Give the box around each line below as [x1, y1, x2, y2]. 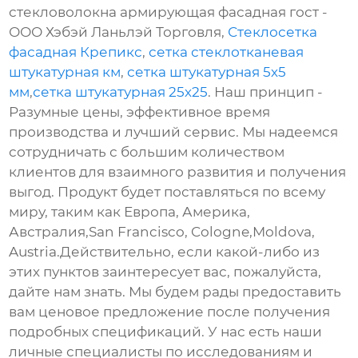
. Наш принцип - [208, 84, 324, 101]
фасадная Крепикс [9, 44, 143, 61]
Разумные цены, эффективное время [9, 104, 271, 121]
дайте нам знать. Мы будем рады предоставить [9, 284, 342, 300]
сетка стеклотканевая [149, 44, 304, 61]
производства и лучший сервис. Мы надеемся [9, 124, 339, 141]
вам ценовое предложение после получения [9, 304, 331, 320]
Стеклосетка [228, 24, 318, 41]
